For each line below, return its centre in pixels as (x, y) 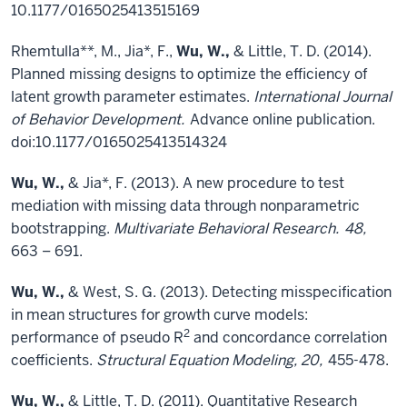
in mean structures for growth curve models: (159, 315)
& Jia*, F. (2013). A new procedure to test (204, 183)
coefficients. (54, 360)
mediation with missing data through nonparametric (185, 206)
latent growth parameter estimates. (132, 97)
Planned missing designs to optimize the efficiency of (189, 74)
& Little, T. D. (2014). (301, 51)
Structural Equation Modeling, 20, (209, 360)
